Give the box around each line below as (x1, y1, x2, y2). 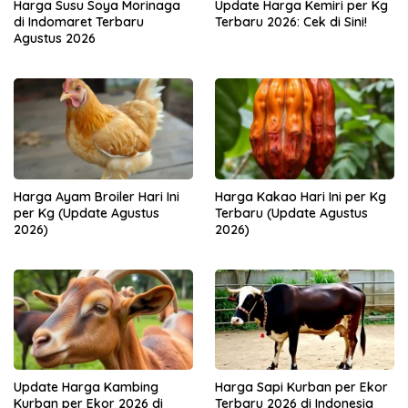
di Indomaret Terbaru (14, 14, 144, 31)
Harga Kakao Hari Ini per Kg (215, 188, 386, 205)
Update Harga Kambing (14, 379, 158, 396)
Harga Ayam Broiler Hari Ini (14, 188, 179, 205)
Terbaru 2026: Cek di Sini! (215, 14, 367, 31)
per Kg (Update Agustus (14, 204, 159, 221)
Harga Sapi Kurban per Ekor (215, 379, 388, 396)
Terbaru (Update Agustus (215, 204, 368, 221)
